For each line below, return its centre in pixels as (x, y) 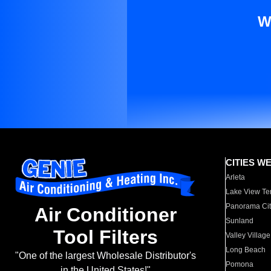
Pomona (240, 264)
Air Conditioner (105, 215)
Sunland (240, 221)
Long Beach (246, 250)
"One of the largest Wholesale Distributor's (105, 256)
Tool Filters (105, 237)
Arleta (236, 177)
